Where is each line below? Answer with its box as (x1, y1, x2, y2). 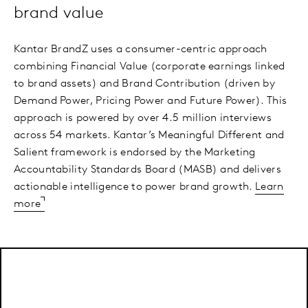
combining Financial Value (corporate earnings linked (14, 61, 285, 73)
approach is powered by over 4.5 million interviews (14, 113, 272, 124)
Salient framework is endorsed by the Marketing (14, 147, 256, 159)
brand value (14, 5, 104, 23)
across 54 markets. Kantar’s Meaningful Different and (14, 130, 285, 142)
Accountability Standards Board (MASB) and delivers (14, 164, 281, 176)
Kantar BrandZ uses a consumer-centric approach (14, 44, 267, 56)
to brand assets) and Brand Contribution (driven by (14, 78, 275, 90)
